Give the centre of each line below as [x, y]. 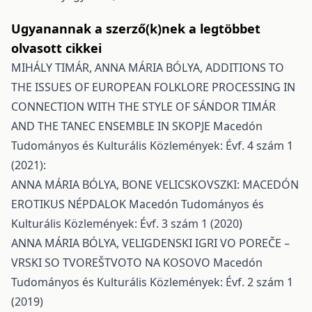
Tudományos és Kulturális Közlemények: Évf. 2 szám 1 [152, 282]
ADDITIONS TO [245, 68]
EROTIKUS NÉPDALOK [70, 204]
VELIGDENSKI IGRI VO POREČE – [206, 243]
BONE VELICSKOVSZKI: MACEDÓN [210, 185]
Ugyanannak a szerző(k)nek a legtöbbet [136, 29]
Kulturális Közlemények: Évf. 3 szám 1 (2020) [127, 224]
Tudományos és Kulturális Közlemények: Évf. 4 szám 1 [152, 146]
